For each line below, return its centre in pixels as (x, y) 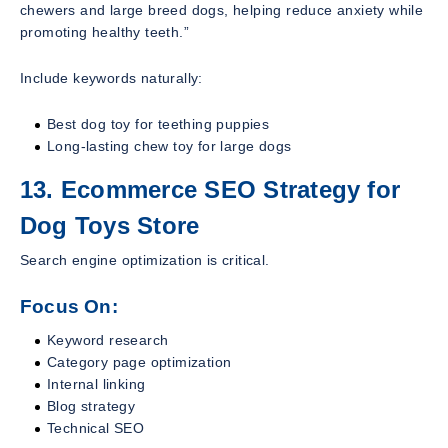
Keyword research (108, 339)
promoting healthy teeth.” (104, 32)
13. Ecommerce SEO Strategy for (210, 190)
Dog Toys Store (110, 226)
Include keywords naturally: (111, 78)
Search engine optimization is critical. (145, 260)
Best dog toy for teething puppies (158, 124)
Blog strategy (91, 405)
